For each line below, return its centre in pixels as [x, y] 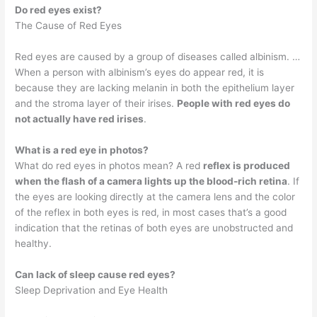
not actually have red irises [80, 119]
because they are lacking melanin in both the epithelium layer [155, 87]
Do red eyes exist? [59, 10]
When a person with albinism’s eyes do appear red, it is [140, 72]
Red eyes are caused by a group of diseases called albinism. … [158, 56]
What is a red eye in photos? [82, 150]
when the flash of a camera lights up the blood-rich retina [151, 181]
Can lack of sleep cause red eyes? [96, 274]
